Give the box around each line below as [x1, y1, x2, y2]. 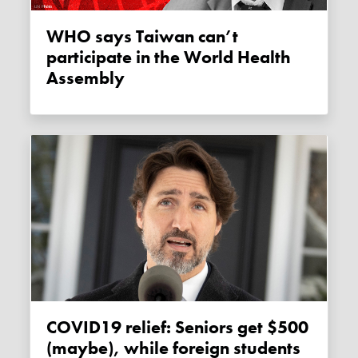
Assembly [46, 67, 125, 90]
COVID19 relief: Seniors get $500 [46, 316, 58, 340]
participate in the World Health [46, 46, 292, 70]
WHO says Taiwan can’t [46, 26, 65, 49]
